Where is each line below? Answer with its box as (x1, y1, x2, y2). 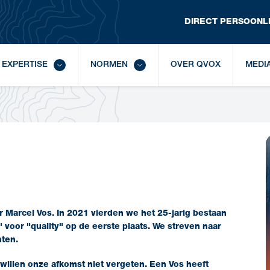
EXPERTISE (2, 61, 48, 69)
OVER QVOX (171, 61, 221, 69)
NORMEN (90, 61, 128, 69)
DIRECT (184, 17, 218, 27)
